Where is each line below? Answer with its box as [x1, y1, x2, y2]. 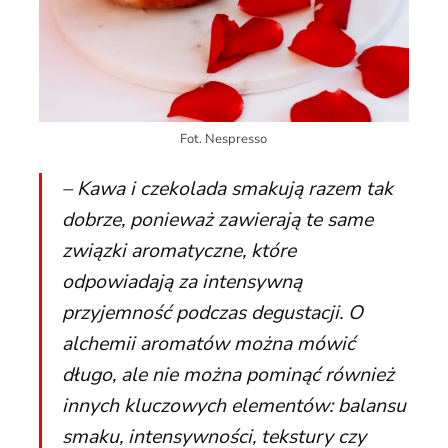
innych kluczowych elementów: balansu [61, 391, 406, 419]
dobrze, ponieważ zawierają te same [61, 205, 373, 233]
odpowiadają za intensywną [61, 267, 302, 295]
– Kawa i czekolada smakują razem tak [61, 174, 393, 202]
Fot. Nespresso [180, 129, 268, 148]
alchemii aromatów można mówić [61, 329, 355, 357]
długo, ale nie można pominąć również [61, 360, 394, 388]
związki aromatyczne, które [61, 236, 296, 264]
